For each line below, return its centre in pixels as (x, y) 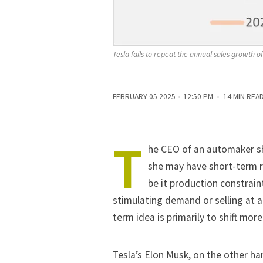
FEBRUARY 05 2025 (144, 96)
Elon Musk (166, 255)
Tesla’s (129, 255)
